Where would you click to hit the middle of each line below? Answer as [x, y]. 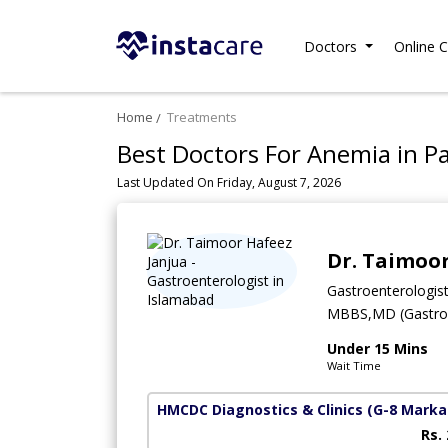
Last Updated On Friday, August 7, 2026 [229, 183]
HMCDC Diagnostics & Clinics [260, 410]
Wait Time [354, 366]
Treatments [202, 117]
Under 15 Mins [377, 349]
